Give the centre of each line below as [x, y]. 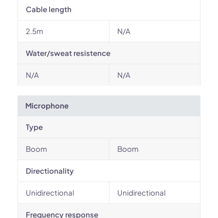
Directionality [50, 171]
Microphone [47, 105]
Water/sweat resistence [68, 53]
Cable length [49, 9]
